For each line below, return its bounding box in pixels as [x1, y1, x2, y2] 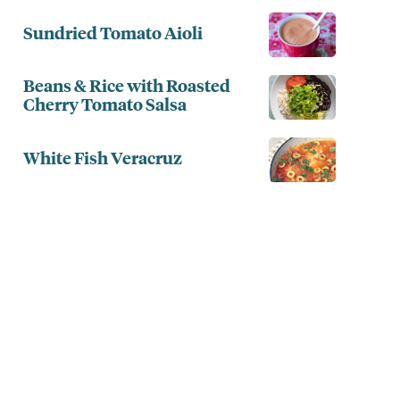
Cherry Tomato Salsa [23, 92, 187, 116]
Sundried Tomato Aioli [23, 20, 203, 44]
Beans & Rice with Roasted [23, 73, 230, 97]
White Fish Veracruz [23, 145, 182, 169]
